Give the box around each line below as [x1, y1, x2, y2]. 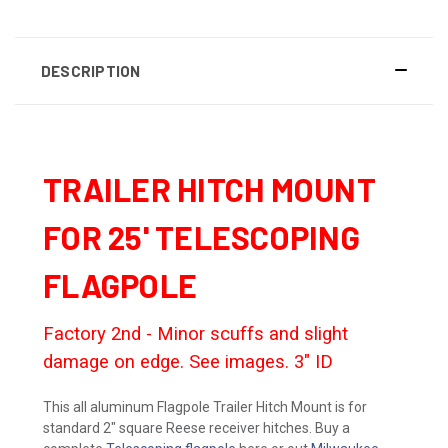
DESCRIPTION [40, 61, 141, 80]
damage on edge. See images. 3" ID [43, 350, 333, 373]
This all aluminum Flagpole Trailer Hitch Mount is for [43, 398, 367, 415]
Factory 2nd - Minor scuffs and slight [43, 322, 348, 345]
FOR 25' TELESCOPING [43, 217, 360, 256]
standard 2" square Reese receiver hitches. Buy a [43, 419, 350, 436]
